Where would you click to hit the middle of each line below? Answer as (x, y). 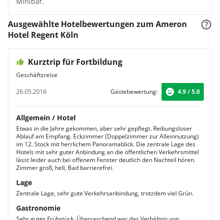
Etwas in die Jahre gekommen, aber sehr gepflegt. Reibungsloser (104, 128)
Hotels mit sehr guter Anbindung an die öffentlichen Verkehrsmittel (108, 152)
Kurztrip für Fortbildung (75, 62)
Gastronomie (38, 208)
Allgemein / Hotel (46, 118)
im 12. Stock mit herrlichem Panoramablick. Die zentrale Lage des (106, 144)
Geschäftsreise (37, 75)
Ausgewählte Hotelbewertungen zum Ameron (97, 24)
